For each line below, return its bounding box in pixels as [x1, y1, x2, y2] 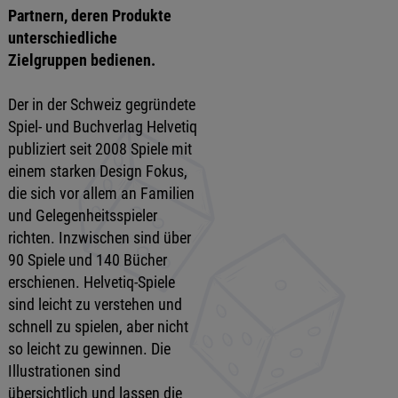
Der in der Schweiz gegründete [7, 94, 195, 114]
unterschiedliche [7, 28, 117, 47]
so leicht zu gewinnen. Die [7, 338, 171, 358]
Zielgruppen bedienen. [7, 51, 155, 69]
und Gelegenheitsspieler [7, 205, 157, 225]
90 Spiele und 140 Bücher [7, 250, 167, 269]
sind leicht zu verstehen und [7, 294, 182, 314]
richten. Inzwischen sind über [7, 227, 191, 247]
